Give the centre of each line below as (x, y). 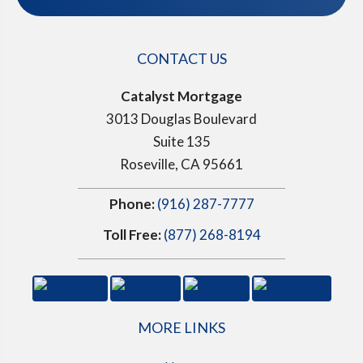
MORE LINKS (181, 327)
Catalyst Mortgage (181, 96)
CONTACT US (181, 58)
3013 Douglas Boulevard (181, 118)
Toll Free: (132, 234)
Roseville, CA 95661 (181, 164)
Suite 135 (181, 141)
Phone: (133, 203)
